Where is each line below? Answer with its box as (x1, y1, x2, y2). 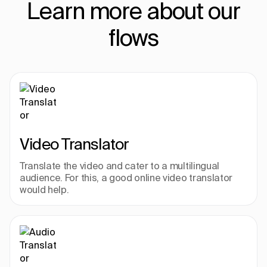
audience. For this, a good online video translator (20, 172, 232, 183)
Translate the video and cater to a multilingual (20, 160, 219, 171)
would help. (20, 184, 69, 195)
